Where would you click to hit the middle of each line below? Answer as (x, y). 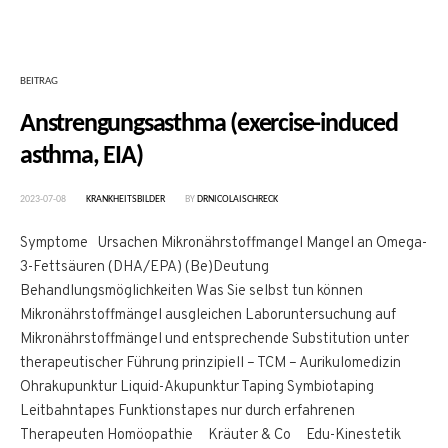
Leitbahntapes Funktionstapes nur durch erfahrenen (187, 411)
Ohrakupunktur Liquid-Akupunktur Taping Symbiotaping (197, 387)
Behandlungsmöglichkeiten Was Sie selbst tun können (191, 291)
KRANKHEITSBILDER (125, 199)
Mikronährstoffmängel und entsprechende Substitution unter (214, 339)
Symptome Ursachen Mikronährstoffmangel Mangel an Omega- (223, 243)
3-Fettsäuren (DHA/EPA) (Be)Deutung (147, 267)
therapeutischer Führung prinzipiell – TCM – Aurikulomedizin (210, 363)
